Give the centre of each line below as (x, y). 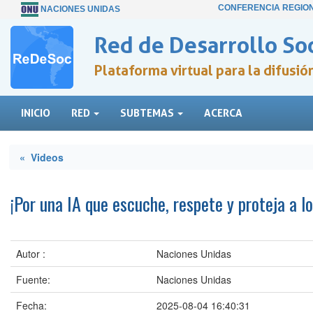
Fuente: (33, 279)
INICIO (36, 113)
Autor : (31, 254)
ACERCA (223, 113)
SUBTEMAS (148, 113)
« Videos (42, 157)
